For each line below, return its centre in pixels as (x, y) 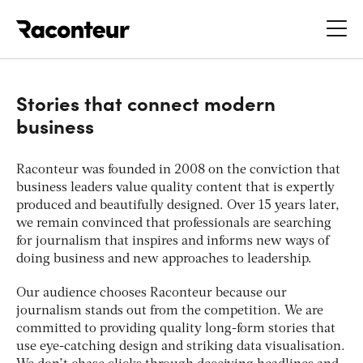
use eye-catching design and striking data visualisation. (181, 346)
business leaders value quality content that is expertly (175, 188)
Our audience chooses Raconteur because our (152, 293)
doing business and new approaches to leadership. (164, 259)
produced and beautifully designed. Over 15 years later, (178, 205)
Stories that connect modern (146, 102)
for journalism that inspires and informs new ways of (173, 241)
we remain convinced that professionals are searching (174, 223)
